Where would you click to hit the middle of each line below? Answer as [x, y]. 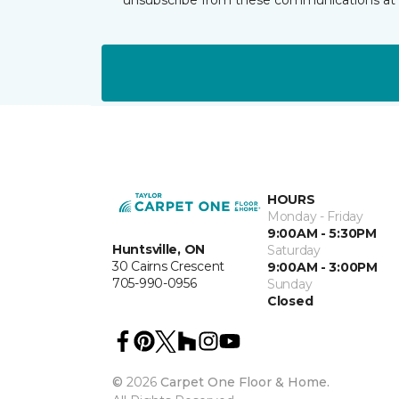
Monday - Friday [315, 216]
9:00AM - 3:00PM [322, 267]
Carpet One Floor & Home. [245, 382]
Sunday [290, 284]
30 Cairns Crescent [168, 267]
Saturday [294, 250]
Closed [290, 301]
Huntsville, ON [159, 250]
